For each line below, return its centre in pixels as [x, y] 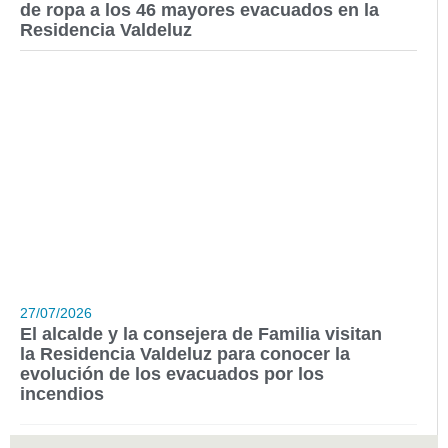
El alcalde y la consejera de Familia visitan [201, 334]
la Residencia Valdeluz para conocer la [185, 354]
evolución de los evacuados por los [172, 374]
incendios [62, 394]
